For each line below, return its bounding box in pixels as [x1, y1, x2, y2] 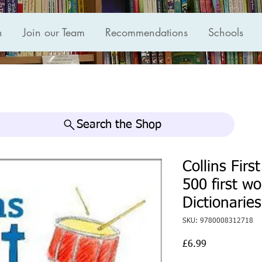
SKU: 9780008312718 [182, 218, 253, 225]
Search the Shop [76, 119, 161, 131]
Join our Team [23, 25, 85, 39]
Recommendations [105, 25, 188, 39]
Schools [208, 25, 243, 39]
